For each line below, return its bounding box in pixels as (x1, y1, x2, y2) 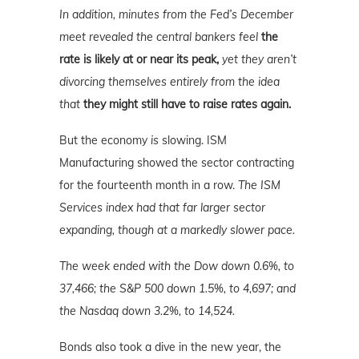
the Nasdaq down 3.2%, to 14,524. (59, 303, 235, 318)
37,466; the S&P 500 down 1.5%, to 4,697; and (59, 280, 296, 296)
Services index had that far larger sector (59, 200, 265, 215)
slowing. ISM (162, 132, 227, 147)
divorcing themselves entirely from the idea (59, 74, 280, 89)
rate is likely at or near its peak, (59, 51, 219, 67)
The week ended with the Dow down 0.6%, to (59, 258, 294, 273)
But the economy (59, 132, 151, 147)
